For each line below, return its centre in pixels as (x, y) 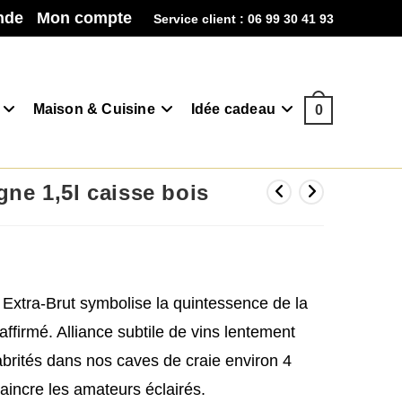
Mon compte (84, 18)
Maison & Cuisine (94, 109)
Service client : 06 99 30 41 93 (244, 19)
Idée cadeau (233, 109)
